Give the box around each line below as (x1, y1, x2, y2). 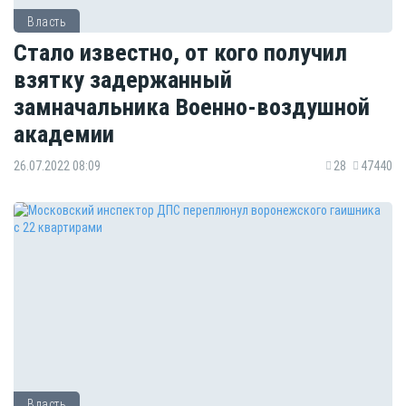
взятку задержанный (14, 64, 232, 93)
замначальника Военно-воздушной (14, 92, 370, 121)
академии (14, 119, 114, 148)
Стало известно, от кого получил (14, 37, 347, 66)
